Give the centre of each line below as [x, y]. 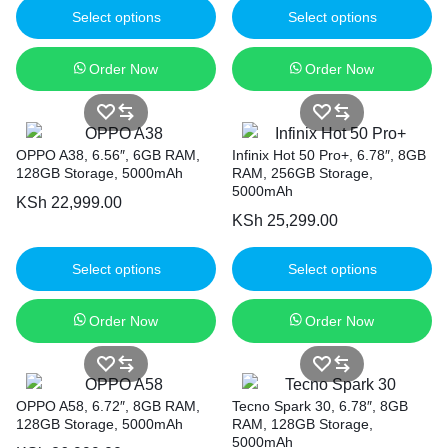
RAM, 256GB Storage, [302, 172]
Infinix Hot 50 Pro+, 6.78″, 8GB [329, 154]
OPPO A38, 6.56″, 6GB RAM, [108, 154]
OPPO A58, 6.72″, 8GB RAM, [108, 406]
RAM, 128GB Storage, [302, 424]
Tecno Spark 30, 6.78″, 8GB [320, 406]
